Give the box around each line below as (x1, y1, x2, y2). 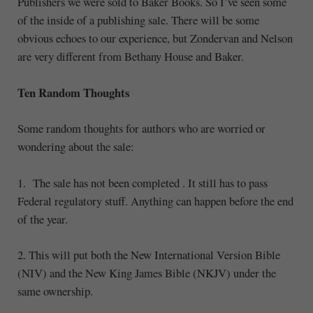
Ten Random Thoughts (17, 83, 129, 101)
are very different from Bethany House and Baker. (17, 48, 244, 65)
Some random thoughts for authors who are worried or (17, 120, 265, 137)
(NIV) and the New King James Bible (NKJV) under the (17, 265, 276, 282)
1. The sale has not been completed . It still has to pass (17, 174, 268, 191)
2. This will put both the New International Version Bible (17, 247, 280, 263)
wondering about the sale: (17, 138, 134, 155)
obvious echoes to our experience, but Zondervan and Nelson (17, 30, 293, 47)
